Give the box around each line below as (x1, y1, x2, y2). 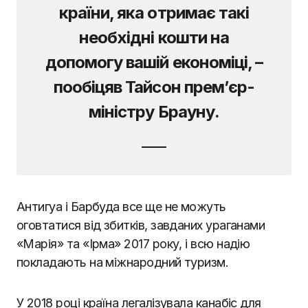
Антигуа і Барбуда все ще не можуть (16, 199, 226, 214)
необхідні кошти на (79, 27, 229, 47)
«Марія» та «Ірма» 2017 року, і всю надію (16, 236, 250, 251)
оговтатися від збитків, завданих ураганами (16, 217, 265, 232)
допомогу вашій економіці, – (45, 52, 263, 72)
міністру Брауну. (89, 101, 219, 122)
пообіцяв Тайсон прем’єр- (54, 76, 254, 97)
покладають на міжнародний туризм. (16, 254, 229, 269)
